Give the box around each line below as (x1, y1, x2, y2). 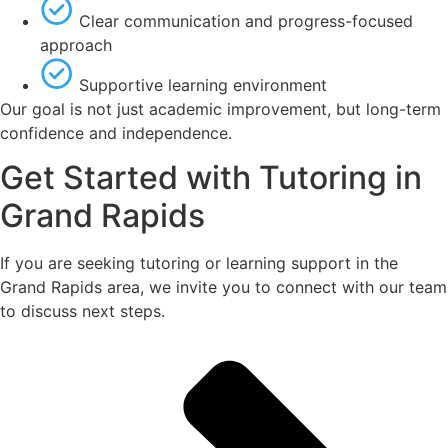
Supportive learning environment (79, 74, 327, 95)
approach (40, 34, 112, 55)
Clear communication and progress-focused (79, 10, 413, 31)
